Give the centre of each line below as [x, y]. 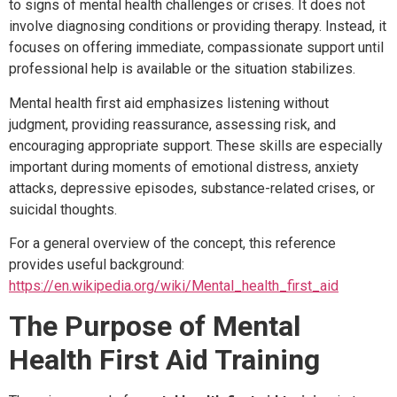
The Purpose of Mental [155, 327]
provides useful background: [97, 264]
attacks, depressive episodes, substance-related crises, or [192, 188]
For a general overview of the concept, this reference [172, 243]
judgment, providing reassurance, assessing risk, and [172, 124]
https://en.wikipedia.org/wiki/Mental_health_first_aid [174, 285]
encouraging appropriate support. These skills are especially [196, 145]
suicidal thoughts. [63, 209]
